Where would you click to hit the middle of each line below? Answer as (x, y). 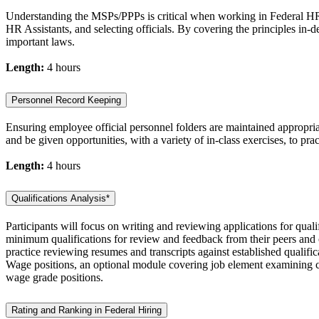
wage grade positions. (54, 278)
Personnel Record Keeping (66, 100)
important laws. (40, 41)
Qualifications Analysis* (61, 199)
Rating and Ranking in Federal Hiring (87, 310)
